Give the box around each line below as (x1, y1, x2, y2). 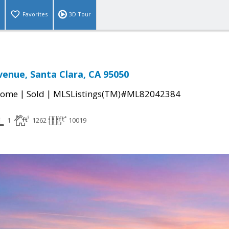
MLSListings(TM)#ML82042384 (53, 88, 180, 100)
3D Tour (69, 10, 91, 18)
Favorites (22, 10, 48, 18)
